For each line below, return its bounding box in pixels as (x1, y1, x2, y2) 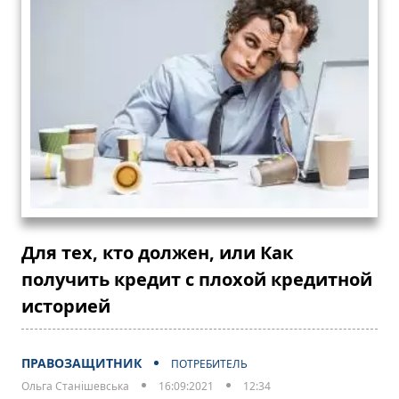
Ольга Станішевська (21, 379, 129, 395)
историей (21, 294, 110, 319)
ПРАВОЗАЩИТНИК (21, 354, 142, 372)
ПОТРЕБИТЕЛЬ (171, 356, 248, 372)
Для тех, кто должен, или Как (21, 240, 293, 265)
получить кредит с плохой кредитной (21, 267, 372, 292)
